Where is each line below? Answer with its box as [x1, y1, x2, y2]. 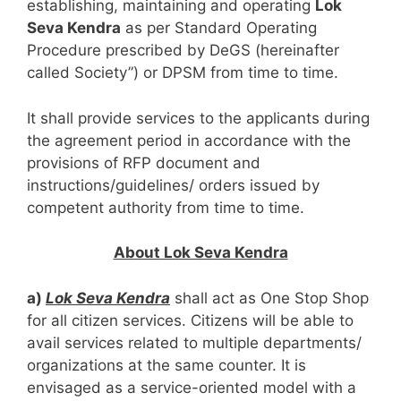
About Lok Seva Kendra [113, 243, 288, 262]
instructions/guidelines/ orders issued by [27, 175, 320, 194]
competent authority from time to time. [27, 198, 304, 217]
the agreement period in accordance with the [27, 131, 351, 149]
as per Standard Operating [121, 19, 317, 38]
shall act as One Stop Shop [170, 288, 369, 307]
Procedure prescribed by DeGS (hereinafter [27, 41, 339, 60]
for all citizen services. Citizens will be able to [27, 311, 354, 329]
